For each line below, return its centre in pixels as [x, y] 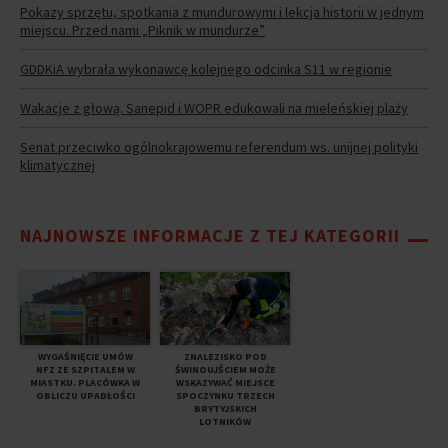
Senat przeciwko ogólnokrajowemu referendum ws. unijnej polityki [219, 146]
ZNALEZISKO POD [225, 356]
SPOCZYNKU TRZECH [225, 395]
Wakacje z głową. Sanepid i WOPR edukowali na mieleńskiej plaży [214, 107]
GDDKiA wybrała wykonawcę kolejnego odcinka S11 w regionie [206, 68]
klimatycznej [57, 164]
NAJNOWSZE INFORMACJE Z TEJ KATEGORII [210, 235]
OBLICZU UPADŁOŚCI [85, 395]
